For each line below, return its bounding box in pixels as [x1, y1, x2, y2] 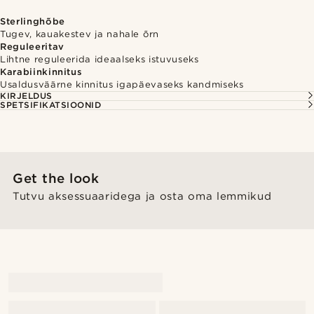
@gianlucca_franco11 [8, 238, 102, 249]
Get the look [13, 170, 100, 186]
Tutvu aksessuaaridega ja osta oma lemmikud [13, 190, 272, 203]
